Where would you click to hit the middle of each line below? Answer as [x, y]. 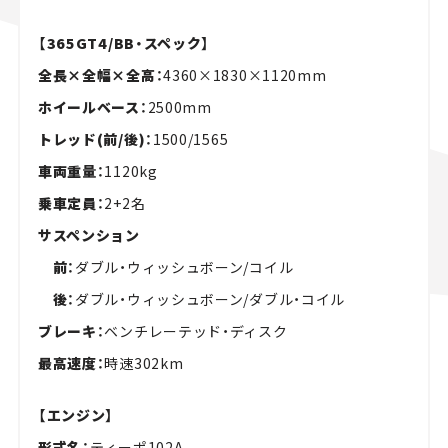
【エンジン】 [76, 415]
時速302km [144, 363]
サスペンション [88, 235]
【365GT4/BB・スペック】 [124, 43]
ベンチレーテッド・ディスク [196, 331]
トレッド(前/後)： [95, 139]
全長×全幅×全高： [100, 75]
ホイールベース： [92, 107]
